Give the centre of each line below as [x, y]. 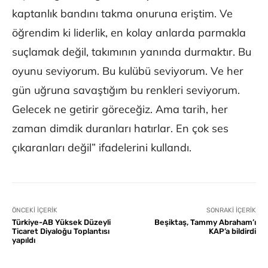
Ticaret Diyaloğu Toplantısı [61, 232]
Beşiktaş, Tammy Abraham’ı [205, 223]
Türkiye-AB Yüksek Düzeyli [61, 223]
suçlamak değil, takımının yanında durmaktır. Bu [132, 52]
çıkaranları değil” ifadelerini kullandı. [102, 148]
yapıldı [24, 240]
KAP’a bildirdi [232, 232]
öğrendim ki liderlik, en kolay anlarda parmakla [129, 33]
